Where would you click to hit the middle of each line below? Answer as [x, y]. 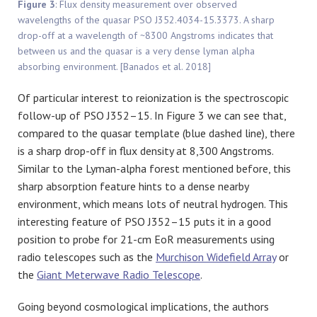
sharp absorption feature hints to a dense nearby [133, 186]
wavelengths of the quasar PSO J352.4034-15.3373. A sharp [146, 19]
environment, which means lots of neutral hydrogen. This [153, 203]
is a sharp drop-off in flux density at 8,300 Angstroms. [145, 150]
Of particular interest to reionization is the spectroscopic [153, 97]
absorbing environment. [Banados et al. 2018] [114, 66]
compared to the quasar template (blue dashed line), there [156, 133]
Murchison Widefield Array [216, 257]
